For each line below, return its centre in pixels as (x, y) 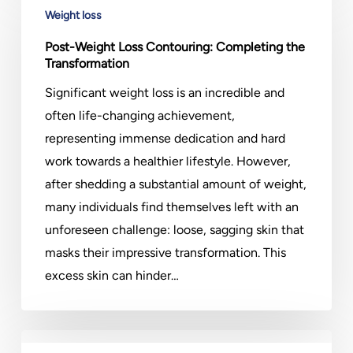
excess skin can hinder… (111, 275)
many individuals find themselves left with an (171, 207)
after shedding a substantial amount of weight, (175, 184)
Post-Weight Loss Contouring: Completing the (175, 47)
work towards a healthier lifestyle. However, (167, 161)
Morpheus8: (54, 341)
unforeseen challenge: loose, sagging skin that (174, 230)
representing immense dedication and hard (165, 138)
